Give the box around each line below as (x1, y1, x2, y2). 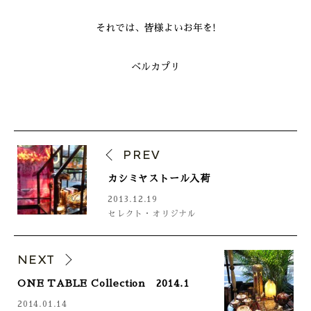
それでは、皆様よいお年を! (95, 23, 216, 33)
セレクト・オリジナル (108, 210, 196, 219)
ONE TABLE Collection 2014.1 (17, 278, 190, 289)
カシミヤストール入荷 (108, 174, 210, 184)
